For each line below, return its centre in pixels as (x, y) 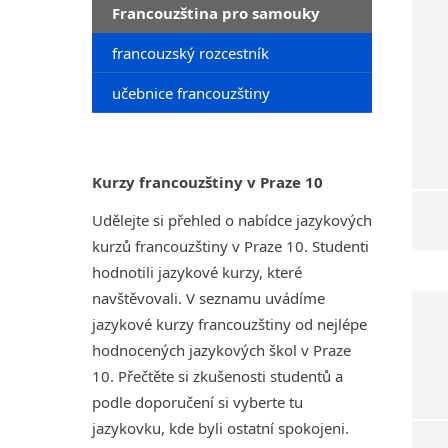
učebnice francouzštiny (191, 92)
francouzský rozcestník (190, 52)
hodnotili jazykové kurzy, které (197, 272)
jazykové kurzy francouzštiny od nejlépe (229, 324)
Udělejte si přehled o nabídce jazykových (232, 220)
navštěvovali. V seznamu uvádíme (208, 298)
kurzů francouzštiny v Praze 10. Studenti (230, 246)
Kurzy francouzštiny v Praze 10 (207, 182)
